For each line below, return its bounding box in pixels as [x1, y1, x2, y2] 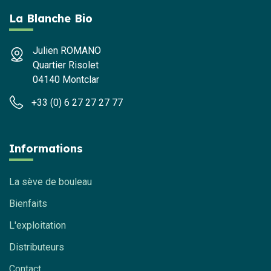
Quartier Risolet [33, 59, 99, 71]
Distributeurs [9, 241, 64, 253]
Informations [9, 142, 83, 155]
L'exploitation [9, 220, 66, 231]
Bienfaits [9, 198, 47, 209]
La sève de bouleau [9, 176, 92, 188]
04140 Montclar [33, 74, 99, 85]
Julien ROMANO [33, 45, 101, 56]
